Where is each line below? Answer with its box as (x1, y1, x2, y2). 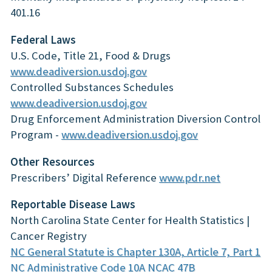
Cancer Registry (10, 229, 87, 243)
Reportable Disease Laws (10, 197, 135, 212)
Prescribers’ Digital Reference (10, 170, 159, 185)
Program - (10, 127, 61, 141)
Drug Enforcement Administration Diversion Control (10, 111, 260, 126)
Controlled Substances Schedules (10, 80, 174, 94)
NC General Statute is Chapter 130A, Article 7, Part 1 (10, 245, 260, 259)
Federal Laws (10, 32, 76, 47)
